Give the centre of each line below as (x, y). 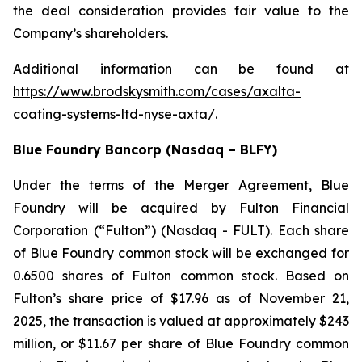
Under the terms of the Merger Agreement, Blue (181, 185)
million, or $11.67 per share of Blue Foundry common (181, 343)
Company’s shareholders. (90, 33)
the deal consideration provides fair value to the (181, 11)
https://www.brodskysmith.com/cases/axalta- (157, 91)
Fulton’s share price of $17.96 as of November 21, (181, 298)
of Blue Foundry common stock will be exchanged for (181, 253)
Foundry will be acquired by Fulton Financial (181, 208)
